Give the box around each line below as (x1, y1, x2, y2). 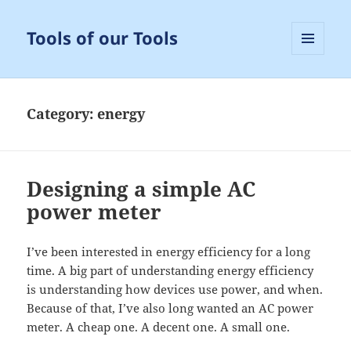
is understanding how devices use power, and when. (27, 281, 324, 298)
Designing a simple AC (27, 175, 256, 204)
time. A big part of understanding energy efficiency (27, 262, 314, 279)
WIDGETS (291, 81, 336, 95)
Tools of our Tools (27, 26, 179, 50)
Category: (27, 104, 98, 124)
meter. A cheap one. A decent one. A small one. (27, 319, 291, 335)
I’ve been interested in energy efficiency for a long (27, 244, 311, 260)
